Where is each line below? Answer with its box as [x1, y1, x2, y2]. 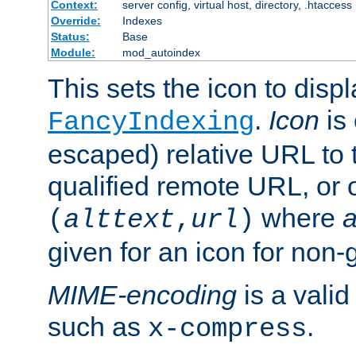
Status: [50, 30, 90, 44]
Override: [50, 14, 101, 28]
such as [48, 311, 148, 342]
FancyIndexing [48, 107, 254, 138]
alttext [64, 205, 175, 236]
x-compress [148, 314, 307, 345]
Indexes [122, 14, 162, 28]
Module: [50, 46, 95, 60]
